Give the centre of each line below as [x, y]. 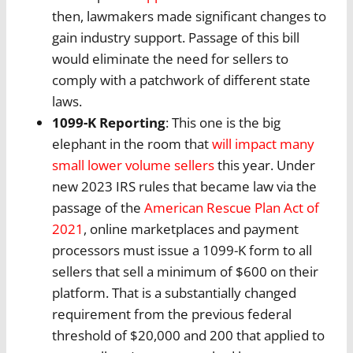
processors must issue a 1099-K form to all [182, 251]
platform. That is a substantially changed [174, 293]
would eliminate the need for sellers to [170, 59]
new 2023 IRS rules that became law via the [184, 187]
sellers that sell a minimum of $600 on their [185, 272]
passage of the [98, 208]
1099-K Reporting [109, 123]
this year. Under [265, 165]
